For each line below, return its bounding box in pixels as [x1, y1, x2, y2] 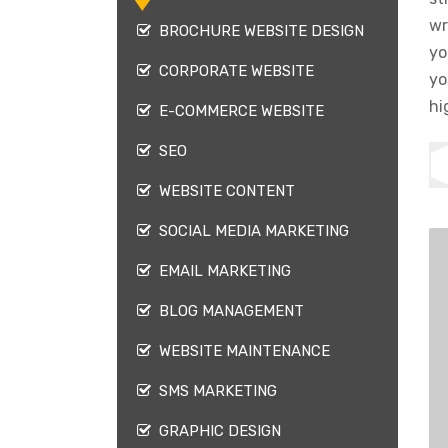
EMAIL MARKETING [151, 262, 291, 280]
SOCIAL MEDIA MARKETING [151, 222, 349, 240]
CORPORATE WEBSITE [151, 62, 314, 80]
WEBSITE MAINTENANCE [151, 342, 330, 360]
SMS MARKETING [151, 382, 277, 400]
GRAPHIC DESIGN [151, 422, 281, 440]
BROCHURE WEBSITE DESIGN [151, 22, 364, 40]
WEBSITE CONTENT [151, 182, 295, 200]
